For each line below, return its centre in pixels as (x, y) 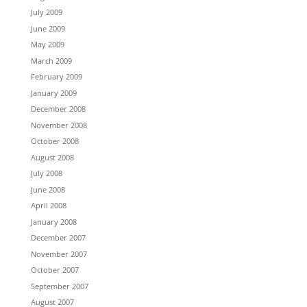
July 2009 (46, 12)
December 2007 (58, 237)
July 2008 (46, 173)
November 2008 (59, 125)
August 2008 (52, 157)
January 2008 (53, 221)
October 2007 (54, 270)
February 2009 (56, 76)
